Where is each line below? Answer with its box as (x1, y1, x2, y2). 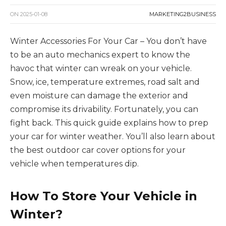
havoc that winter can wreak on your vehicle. (10, 64, 192, 74)
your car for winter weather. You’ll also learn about (10, 132, 215, 142)
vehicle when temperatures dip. (10, 159, 139, 169)
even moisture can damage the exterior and (10, 91, 188, 101)
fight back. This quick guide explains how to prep (10, 118, 208, 128)
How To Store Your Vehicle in (10, 188, 197, 203)
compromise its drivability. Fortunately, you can (10, 104, 198, 115)
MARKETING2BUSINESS (149, 11, 216, 18)
